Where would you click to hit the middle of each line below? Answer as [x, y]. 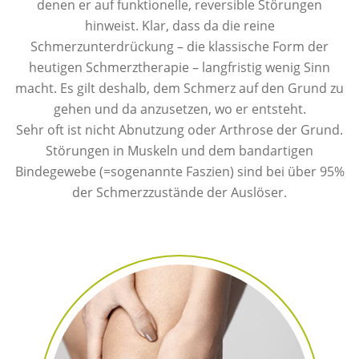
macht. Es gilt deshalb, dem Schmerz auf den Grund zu [179, 88]
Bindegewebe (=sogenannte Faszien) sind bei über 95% [179, 171]
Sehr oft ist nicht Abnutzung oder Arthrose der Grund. [179, 130]
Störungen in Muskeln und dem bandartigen [179, 151]
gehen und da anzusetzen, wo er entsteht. [179, 109]
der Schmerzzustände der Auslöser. [179, 192]
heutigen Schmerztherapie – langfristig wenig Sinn [179, 67]
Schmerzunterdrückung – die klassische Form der [179, 46]
